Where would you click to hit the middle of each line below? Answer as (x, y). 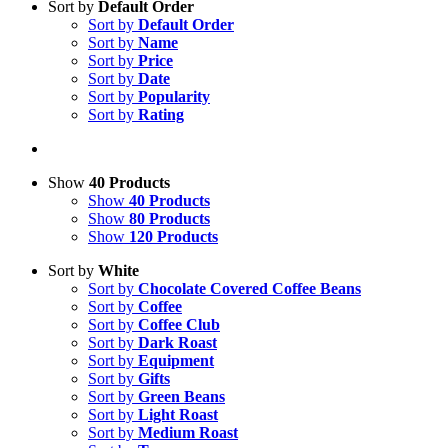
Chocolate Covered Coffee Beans (249, 288)
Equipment (176, 360)
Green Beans (181, 396)
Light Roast (178, 414)
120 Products (173, 236)
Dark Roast (177, 342)
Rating (161, 114)
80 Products (169, 218)
